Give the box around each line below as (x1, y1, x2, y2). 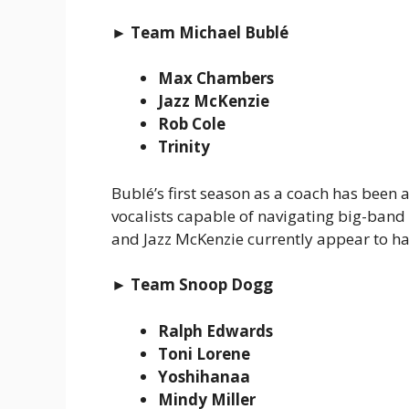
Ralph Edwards (158, 320, 273, 341)
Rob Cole (158, 113, 225, 135)
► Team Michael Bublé (111, 21, 288, 43)
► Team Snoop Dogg (111, 274, 273, 296)
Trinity (158, 136, 210, 158)
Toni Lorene (158, 342, 250, 364)
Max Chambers (158, 68, 274, 89)
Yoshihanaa (158, 365, 250, 387)
